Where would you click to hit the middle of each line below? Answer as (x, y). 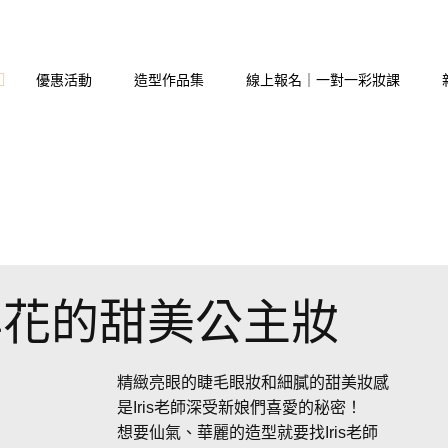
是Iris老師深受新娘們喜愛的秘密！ (240, 407)
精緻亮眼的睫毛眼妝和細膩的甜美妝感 (253, 382)
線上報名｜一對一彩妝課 (322, 79)
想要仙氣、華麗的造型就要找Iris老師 (248, 432)
